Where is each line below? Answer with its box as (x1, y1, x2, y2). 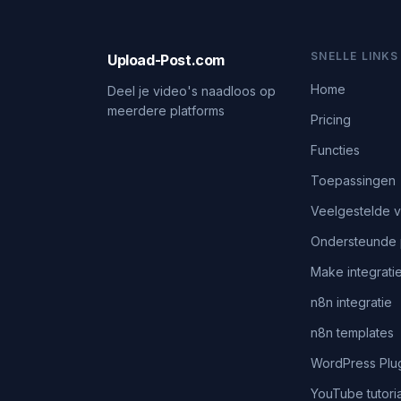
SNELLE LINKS (311, 49, 399, 63)
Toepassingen (311, 173, 397, 188)
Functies (311, 142, 361, 158)
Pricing (311, 112, 352, 127)
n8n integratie (311, 294, 393, 310)
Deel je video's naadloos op (107, 83, 276, 98)
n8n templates (311, 325, 395, 340)
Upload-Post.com (107, 51, 225, 69)
